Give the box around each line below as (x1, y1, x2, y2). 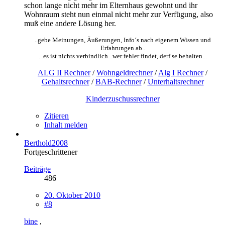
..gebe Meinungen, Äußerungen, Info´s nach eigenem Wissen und (34, 36, 211, 44)
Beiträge (24, 164, 51, 173)
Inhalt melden (44, 120, 87, 129)
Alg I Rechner (158, 68, 203, 77)
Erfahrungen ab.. (100, 44, 145, 52)
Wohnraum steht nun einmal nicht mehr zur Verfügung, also (24, 10, 213, 19)
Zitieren (44, 111, 69, 120)
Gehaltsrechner (41, 77, 89, 86)
